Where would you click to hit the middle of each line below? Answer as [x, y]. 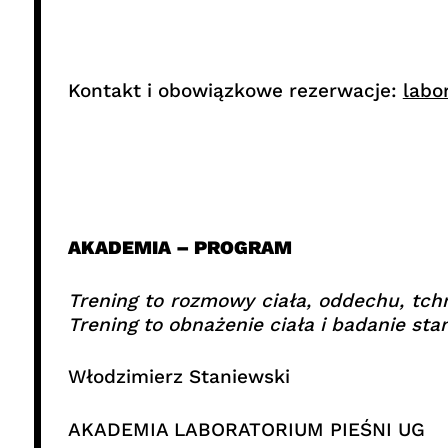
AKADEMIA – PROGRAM [179, 248]
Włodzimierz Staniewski [178, 377]
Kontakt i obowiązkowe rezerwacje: [235, 90]
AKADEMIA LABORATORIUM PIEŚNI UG [246, 429]
